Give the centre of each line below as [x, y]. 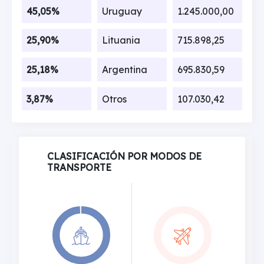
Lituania [121, 40]
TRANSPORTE [79, 167]
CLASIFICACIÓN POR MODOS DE [124, 156]
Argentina [124, 69]
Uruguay [122, 11]
